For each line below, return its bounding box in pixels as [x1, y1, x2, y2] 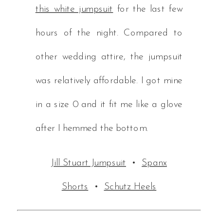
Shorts [61, 182, 89, 192]
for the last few [113, 4, 183, 15]
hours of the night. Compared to [35, 28, 183, 38]
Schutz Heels [104, 182, 157, 192]
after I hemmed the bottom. [35, 123, 148, 134]
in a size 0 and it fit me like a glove [35, 99, 183, 110]
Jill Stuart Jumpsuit [51, 158, 126, 168]
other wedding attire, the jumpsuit [35, 52, 183, 62]
